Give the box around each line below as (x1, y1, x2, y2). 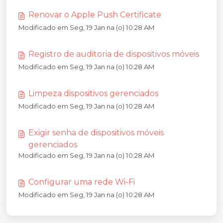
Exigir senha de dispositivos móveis (28, 128, 164, 137)
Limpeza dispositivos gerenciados (28, 89, 158, 98)
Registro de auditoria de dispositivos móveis (28, 49, 199, 59)
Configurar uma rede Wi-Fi (28, 177, 135, 187)
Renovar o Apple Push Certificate (28, 10, 161, 19)
